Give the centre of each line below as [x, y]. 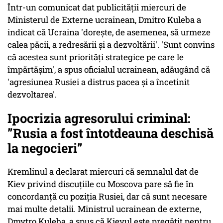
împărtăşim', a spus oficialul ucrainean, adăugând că [109, 70]
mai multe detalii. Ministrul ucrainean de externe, [104, 209]
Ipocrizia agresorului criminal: [99, 118]
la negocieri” [45, 148]
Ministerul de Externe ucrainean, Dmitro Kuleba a [104, 20]
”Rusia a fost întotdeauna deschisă [111, 133]
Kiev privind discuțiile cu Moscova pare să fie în [101, 184]
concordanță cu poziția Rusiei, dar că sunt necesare [107, 197]
